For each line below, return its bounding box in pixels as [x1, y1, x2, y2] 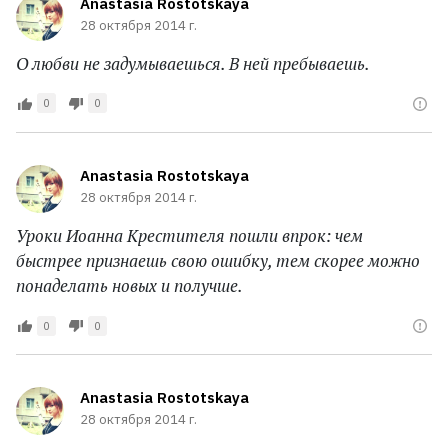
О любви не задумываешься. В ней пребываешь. [16, 51, 370, 75]
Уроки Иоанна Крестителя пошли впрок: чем [16, 224, 363, 248]
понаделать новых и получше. [16, 274, 243, 298]
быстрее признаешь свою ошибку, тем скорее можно [16, 249, 420, 273]
